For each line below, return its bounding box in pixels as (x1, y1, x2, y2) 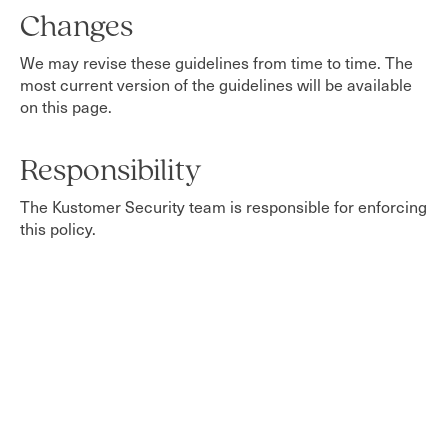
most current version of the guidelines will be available (20, 74, 412, 95)
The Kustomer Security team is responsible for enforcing (20, 196, 427, 217)
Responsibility (20, 156, 202, 188)
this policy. (20, 218, 96, 239)
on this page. (20, 96, 112, 117)
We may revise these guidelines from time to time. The (20, 52, 413, 73)
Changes (20, 12, 133, 44)
